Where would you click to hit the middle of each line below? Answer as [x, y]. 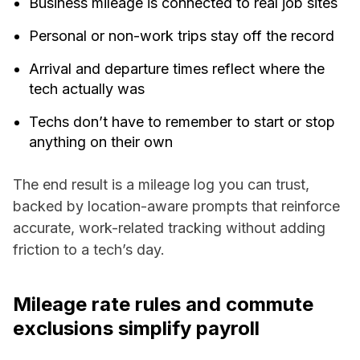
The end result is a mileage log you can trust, [161, 185]
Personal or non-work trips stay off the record [182, 36]
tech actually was [87, 89]
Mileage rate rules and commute [163, 305]
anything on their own [101, 142]
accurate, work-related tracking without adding [169, 228]
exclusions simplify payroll [136, 329]
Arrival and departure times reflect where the [177, 69]
